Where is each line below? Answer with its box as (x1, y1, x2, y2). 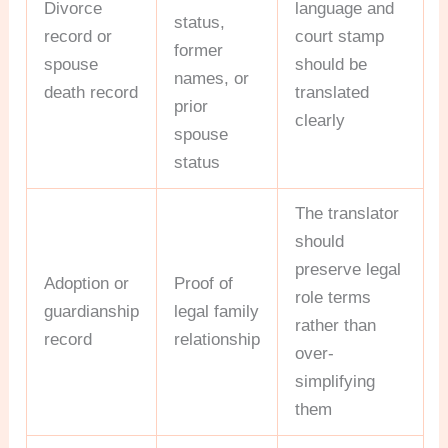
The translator (295, 204, 400, 224)
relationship (174, 330, 261, 350)
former (174, 41, 224, 61)
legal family (174, 302, 260, 322)
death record (44, 83, 139, 103)
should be (295, 55, 368, 75)
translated (295, 83, 370, 103)
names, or (174, 69, 250, 89)
